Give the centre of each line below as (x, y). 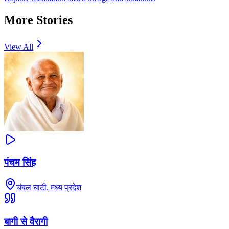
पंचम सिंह (20, 163)
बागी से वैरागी (26, 221)
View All (19, 47)
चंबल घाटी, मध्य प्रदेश (49, 188)
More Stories (38, 20)
